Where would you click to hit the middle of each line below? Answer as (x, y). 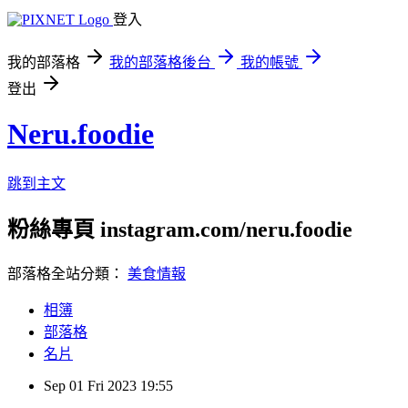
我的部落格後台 (160, 62)
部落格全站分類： (67, 273)
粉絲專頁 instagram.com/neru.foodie (180, 229)
